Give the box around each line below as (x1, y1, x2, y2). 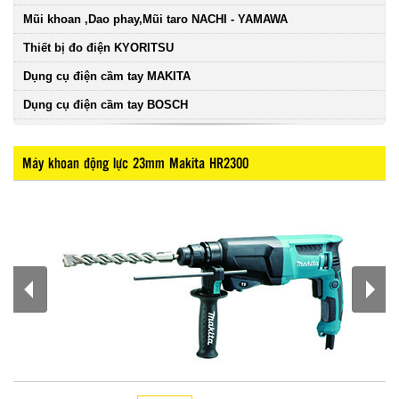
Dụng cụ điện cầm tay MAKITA (23, 69, 191, 83)
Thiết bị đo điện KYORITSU (23, 40, 174, 54)
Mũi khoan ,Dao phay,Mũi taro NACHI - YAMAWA (23, 12, 288, 26)
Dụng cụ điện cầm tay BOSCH (23, 97, 188, 111)
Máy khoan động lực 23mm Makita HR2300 (22, 151, 248, 173)
